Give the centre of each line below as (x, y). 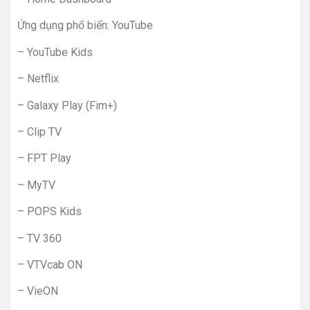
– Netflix (38, 79)
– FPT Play (44, 158)
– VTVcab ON (50, 264)
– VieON (38, 291)
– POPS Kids (49, 212)
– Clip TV (39, 132)
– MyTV (36, 185)
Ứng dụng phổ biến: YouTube (85, 26)
